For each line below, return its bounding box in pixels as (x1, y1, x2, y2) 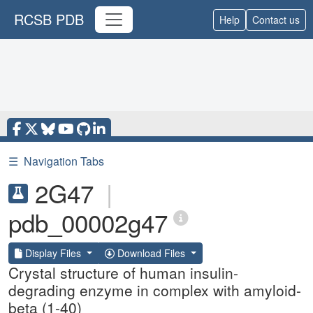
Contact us (252, 12, 300, 27)
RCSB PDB (14, 9, 84, 29)
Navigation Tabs (24, 153, 104, 169)
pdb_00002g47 (8, 205, 168, 240)
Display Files (22, 246, 84, 260)
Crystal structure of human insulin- (8, 262, 238, 283)
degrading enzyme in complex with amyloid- (8, 279, 301, 300)
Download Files (114, 246, 188, 260)
